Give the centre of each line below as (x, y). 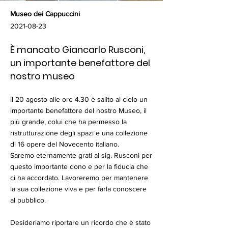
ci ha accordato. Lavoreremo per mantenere (79, 178)
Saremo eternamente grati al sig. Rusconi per (81, 155)
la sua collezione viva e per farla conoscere (78, 189)
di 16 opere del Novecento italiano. (65, 144)
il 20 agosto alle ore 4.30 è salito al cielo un (79, 99)
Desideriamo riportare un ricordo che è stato (80, 222)
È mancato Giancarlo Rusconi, (78, 50)
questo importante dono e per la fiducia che (79, 166)
